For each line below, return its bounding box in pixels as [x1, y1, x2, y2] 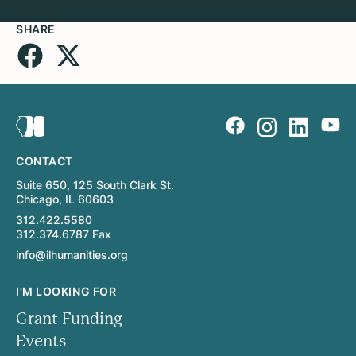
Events [16, 331, 67, 350]
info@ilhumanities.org [16, 247, 128, 261]
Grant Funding [16, 309, 122, 328]
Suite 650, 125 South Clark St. [16, 177, 174, 192]
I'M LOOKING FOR [16, 284, 117, 298]
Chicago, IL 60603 [16, 192, 114, 206]
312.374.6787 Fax [16, 226, 111, 241]
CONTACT [16, 153, 73, 168]
